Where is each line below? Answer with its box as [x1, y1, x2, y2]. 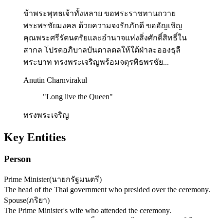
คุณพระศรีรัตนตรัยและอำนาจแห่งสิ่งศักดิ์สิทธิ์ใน [23, 33, 187, 42]
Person [4, 153, 31, 164]
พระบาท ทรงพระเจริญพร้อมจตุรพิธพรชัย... [23, 57, 169, 66]
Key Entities [4, 130, 66, 144]
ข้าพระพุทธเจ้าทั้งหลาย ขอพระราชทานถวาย [23, 9, 176, 18]
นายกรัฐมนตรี [52, 175, 99, 184]
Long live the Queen [46, 92, 109, 101]
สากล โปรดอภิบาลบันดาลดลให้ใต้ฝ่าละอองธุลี [23, 45, 181, 54]
